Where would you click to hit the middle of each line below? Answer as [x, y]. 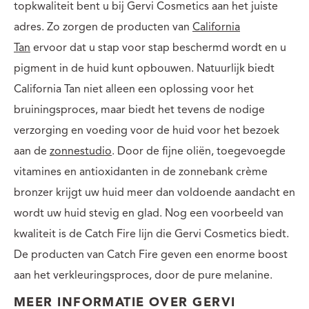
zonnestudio [81, 151]
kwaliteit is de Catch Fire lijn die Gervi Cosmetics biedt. [151, 234]
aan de [32, 151]
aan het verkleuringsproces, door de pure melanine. [143, 276]
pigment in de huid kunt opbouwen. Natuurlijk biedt [144, 69]
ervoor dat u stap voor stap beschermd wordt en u [158, 48]
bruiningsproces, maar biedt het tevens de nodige [139, 110]
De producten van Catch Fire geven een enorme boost [151, 255]
